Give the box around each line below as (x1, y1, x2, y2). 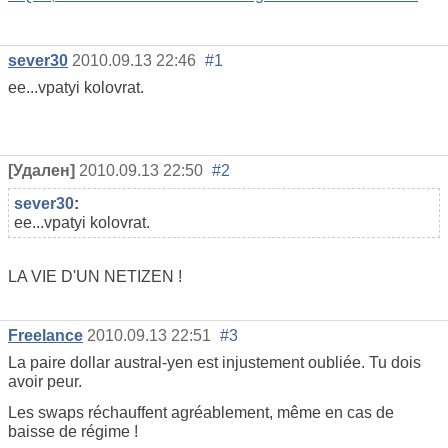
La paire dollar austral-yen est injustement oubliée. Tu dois (8, 354, 421, 372)
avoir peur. (8, 373, 82, 391)
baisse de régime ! (8, 423, 138, 441)
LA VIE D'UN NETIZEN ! (8, 267, 182, 285)
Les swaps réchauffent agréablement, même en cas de (8, 404, 394, 422)
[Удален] (8, 161, 75, 179)
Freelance (8, 327, 83, 345)
